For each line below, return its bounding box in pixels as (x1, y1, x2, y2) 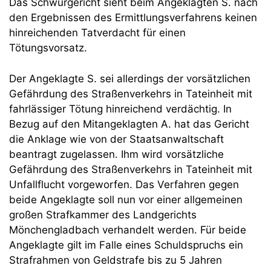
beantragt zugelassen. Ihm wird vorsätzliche (9, 148, 224, 160)
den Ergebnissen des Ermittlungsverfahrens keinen (9, 11, 257, 24)
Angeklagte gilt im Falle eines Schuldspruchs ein (9, 238, 243, 251)
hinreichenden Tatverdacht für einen (9, 27, 186, 39)
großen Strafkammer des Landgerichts (9, 208, 197, 221)
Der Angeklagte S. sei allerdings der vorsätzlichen (9, 72, 250, 85)
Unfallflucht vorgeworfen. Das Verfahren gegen (9, 178, 239, 191)
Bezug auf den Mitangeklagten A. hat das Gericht (9, 117, 249, 130)
